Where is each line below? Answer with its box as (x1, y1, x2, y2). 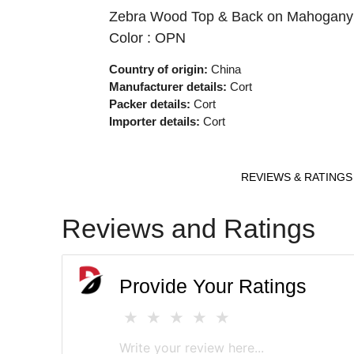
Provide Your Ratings (119, 276, 307, 298)
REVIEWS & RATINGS (240, 171, 352, 184)
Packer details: (108, 97, 190, 111)
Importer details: (108, 115, 200, 129)
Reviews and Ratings (62, 213, 316, 244)
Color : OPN (108, 30, 186, 47)
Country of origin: (108, 62, 208, 77)
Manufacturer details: (108, 80, 227, 94)
